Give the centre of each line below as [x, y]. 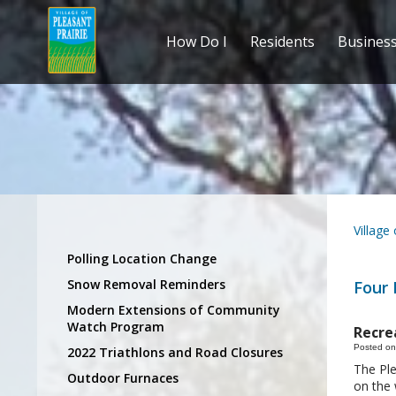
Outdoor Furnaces [123, 377]
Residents [282, 42]
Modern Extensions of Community [174, 309]
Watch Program [116, 326]
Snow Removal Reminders [146, 284]
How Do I [196, 42]
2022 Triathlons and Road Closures [175, 352]
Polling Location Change [142, 258]
